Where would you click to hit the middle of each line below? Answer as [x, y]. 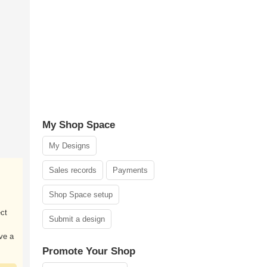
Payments [130, 170]
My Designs [69, 146]
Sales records [73, 170]
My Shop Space [79, 125]
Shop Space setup [81, 195]
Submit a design [77, 219]
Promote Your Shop [89, 251]
